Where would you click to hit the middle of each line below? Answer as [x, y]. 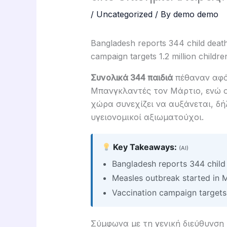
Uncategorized [124, 14]
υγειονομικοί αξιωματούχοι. [147, 117]
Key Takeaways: [145, 147]
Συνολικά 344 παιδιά [131, 78]
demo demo [196, 14]
